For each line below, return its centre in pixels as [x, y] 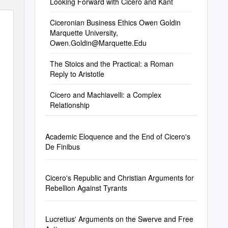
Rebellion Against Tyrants [86, 188]
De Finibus [62, 147]
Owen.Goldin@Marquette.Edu [98, 43]
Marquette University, [84, 33]
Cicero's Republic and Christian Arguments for [119, 178]
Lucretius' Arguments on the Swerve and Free [119, 219]
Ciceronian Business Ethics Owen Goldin [115, 22]
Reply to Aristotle [77, 74]
